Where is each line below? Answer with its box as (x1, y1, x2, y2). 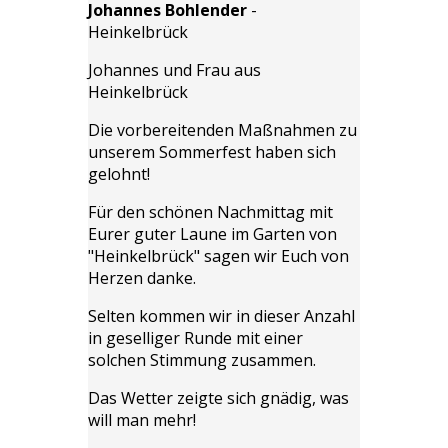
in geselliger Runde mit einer (88, 326, 303, 349)
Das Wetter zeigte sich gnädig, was (88, 386, 349, 409)
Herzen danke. (88, 266, 196, 289)
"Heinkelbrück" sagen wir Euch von (88, 244, 349, 267)
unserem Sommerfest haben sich (88, 140, 336, 163)
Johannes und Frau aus (88, 58, 261, 81)
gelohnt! (88, 162, 150, 185)
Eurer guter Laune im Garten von (88, 222, 337, 245)
